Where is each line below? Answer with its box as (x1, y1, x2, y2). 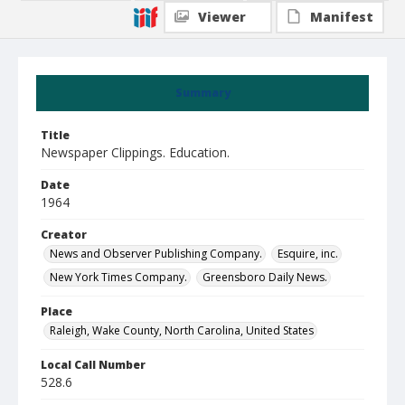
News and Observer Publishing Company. (50, 246, 262, 261)
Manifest (310, 8, 373, 25)
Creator (41, 227, 87, 242)
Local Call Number (41, 357, 146, 372)
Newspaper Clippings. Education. (41, 144, 230, 161)
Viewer (198, 8, 246, 25)
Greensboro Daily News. (202, 269, 327, 285)
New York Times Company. (50, 269, 187, 285)
